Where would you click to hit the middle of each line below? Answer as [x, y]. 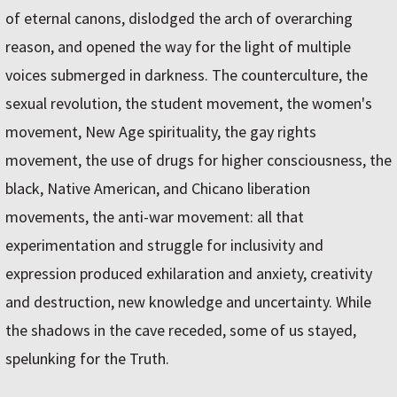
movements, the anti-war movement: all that [155, 217]
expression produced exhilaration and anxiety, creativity [189, 274]
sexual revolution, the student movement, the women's [189, 104]
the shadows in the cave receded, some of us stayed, [181, 331]
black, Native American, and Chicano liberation [158, 189]
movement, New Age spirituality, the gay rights [161, 132]
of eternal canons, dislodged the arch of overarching [179, 19]
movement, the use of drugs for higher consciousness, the [198, 160]
